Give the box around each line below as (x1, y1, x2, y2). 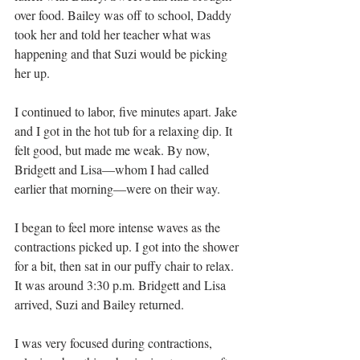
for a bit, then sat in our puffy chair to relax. (14, 256, 237, 274)
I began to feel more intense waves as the (14, 218, 223, 235)
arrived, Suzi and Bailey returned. (14, 295, 184, 313)
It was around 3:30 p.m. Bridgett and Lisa (14, 276, 229, 293)
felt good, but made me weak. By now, (14, 141, 213, 158)
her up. (14, 63, 50, 81)
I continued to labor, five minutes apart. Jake (14, 102, 240, 120)
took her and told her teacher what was (14, 25, 214, 43)
